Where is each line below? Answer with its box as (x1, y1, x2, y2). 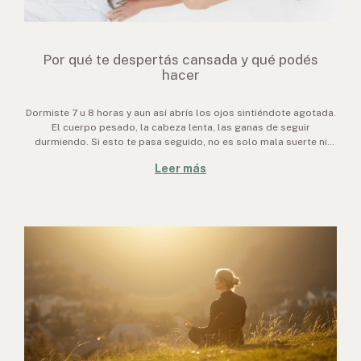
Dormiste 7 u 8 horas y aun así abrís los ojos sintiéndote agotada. (25, 107, 336, 118)
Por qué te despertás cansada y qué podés (43, 52, 318, 68)
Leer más (155, 162, 206, 175)
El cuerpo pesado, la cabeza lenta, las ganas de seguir (51, 122, 310, 133)
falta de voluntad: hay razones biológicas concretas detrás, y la (29, 151, 332, 162)
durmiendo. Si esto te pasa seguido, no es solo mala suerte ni (34, 136, 327, 147)
